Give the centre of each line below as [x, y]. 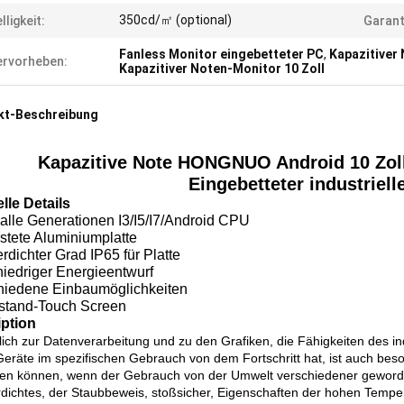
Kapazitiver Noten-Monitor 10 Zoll [222, 69]
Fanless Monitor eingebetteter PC [221, 54]
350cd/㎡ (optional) [175, 20]
